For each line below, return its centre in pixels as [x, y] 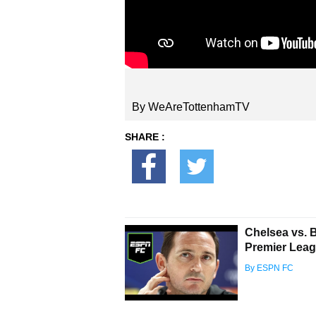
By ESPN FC [269, 268]
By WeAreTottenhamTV [191, 107]
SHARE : [145, 137]
